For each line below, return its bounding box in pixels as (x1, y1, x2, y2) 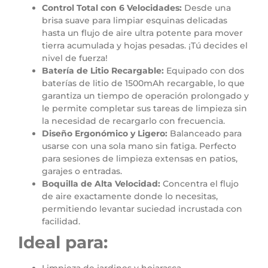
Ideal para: (18, 232, 108, 253)
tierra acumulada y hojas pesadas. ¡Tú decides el (42, 40, 248, 51)
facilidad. (42, 216, 80, 227)
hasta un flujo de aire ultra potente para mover (42, 28, 243, 39)
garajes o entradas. (42, 166, 122, 177)
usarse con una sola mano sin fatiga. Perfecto (42, 141, 236, 152)
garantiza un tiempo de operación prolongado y (42, 90, 249, 102)
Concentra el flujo (160, 178, 239, 190)
